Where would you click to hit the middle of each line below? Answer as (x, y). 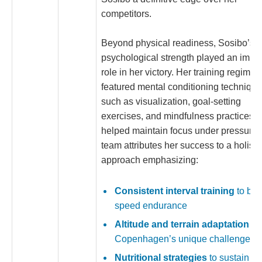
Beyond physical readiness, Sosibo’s (178, 43)
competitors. (126, 13)
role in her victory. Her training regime (178, 72)
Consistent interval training (175, 191)
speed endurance (151, 206)
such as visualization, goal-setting (171, 101)
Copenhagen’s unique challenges (185, 239)
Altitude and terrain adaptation (182, 225)
